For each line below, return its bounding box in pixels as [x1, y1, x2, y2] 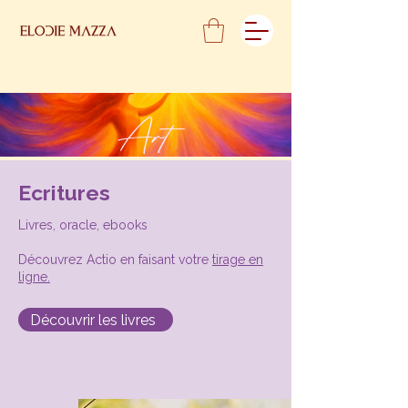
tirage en [212, 252, 263, 268]
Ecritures [18, 180, 110, 206]
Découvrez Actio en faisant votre [18, 252, 212, 268]
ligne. [18, 270, 50, 285]
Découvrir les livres [30, 311, 157, 329]
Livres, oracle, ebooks [18, 218, 148, 233]
